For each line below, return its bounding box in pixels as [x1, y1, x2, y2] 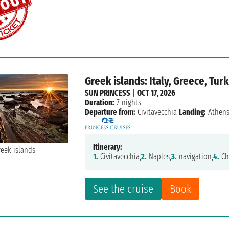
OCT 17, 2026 [137, 88, 176, 98]
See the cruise [93, 182, 154, 196]
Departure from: [85, 107, 136, 118]
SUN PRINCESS [85, 88, 131, 98]
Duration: [85, 98, 115, 108]
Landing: [179, 107, 207, 118]
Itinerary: [93, 142, 123, 152]
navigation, [177, 152, 214, 162]
